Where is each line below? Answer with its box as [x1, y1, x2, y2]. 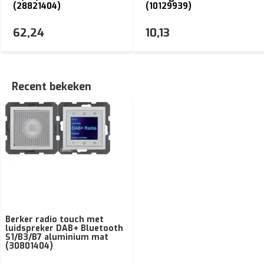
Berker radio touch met [5, 213, 104, 225]
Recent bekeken [12, 79, 91, 94]
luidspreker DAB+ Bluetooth [5, 222, 123, 234]
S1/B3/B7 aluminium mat [5, 231, 108, 243]
